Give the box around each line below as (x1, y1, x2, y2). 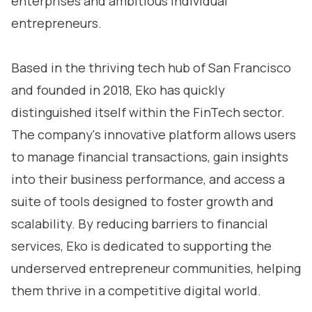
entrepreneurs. (11, 15, 102, 31)
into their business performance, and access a (11, 171, 285, 187)
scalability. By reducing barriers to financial (11, 215, 268, 232)
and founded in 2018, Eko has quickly (11, 81, 225, 98)
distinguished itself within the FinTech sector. (11, 104, 285, 120)
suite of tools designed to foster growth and (11, 193, 274, 210)
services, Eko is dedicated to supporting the (11, 237, 272, 254)
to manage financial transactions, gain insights (11, 148, 288, 165)
